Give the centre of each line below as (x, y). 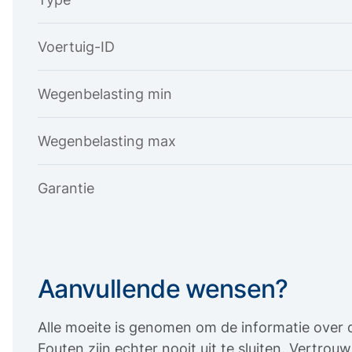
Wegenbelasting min (105, 93)
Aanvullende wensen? (163, 288)
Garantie (66, 188)
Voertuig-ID (76, 46)
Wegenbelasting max (107, 141)
